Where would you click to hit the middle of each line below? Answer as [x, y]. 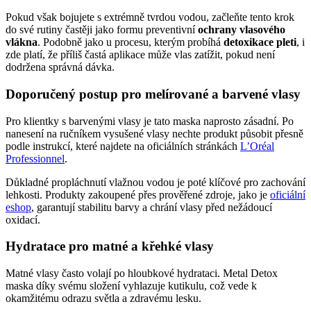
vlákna [22, 42]
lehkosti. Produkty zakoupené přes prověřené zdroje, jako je [138, 194]
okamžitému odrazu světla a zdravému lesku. [103, 299]
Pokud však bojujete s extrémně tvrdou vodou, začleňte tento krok [150, 17]
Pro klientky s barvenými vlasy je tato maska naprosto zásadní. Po [150, 121]
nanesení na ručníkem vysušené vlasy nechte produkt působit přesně [154, 133]
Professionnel [35, 158]
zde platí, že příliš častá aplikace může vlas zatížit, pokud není [140, 55]
